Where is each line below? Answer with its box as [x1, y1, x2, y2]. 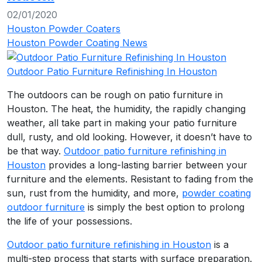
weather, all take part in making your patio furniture [7, 117, 237, 129]
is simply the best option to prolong [85, 201, 244, 213]
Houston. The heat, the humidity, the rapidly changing [7, 103, 246, 115]
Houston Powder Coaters [7, 22, 120, 35]
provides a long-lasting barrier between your [46, 159, 247, 171]
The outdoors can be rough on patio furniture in [7, 89, 223, 101]
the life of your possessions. [7, 215, 135, 227]
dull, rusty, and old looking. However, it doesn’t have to [7, 131, 252, 143]
